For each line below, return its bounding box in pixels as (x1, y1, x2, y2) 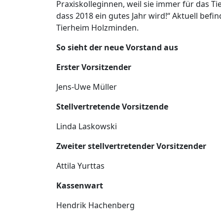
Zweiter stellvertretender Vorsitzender (56, 141, 206, 152)
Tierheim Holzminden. (56, 22, 139, 34)
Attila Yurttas (56, 160, 105, 172)
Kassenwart (56, 180, 103, 191)
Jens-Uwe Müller (56, 81, 117, 93)
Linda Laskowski (56, 121, 125, 132)
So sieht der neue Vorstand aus (56, 42, 178, 53)
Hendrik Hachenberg (56, 200, 135, 211)
